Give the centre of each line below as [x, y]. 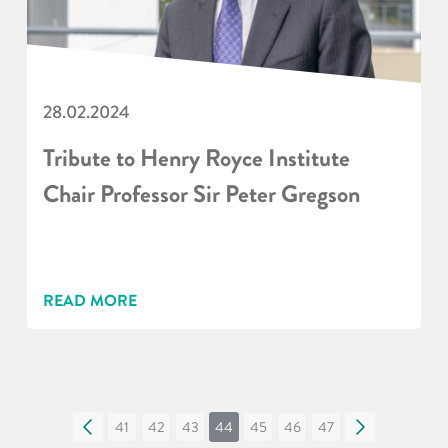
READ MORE [89, 300]
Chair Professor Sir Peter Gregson [201, 194]
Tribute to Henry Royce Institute [196, 158]
